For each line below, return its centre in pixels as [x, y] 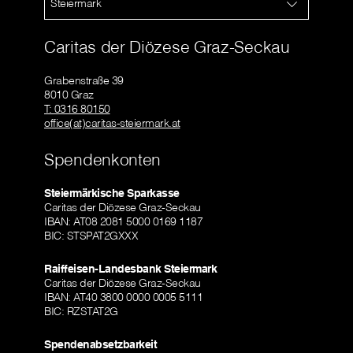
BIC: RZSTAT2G [81, 311]
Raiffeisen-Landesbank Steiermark [130, 269]
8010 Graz [69, 95]
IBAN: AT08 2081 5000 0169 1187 [123, 221]
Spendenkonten [103, 159]
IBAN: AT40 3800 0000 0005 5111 [123, 297]
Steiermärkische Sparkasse [112, 193]
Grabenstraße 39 [84, 80]
